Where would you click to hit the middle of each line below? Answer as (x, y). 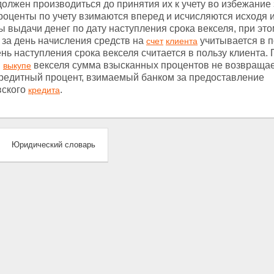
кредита (44, 90)
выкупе (17, 65)
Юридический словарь (54, 145)
